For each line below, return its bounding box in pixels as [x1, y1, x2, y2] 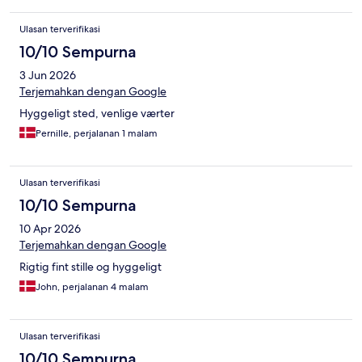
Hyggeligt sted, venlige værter [19, 106, 175, 121]
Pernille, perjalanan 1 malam [36, 127, 158, 141]
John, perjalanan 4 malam [36, 280, 149, 294]
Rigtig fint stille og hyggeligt [19, 259, 162, 275]
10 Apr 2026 [19, 221, 81, 237]
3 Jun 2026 [19, 68, 76, 83]
